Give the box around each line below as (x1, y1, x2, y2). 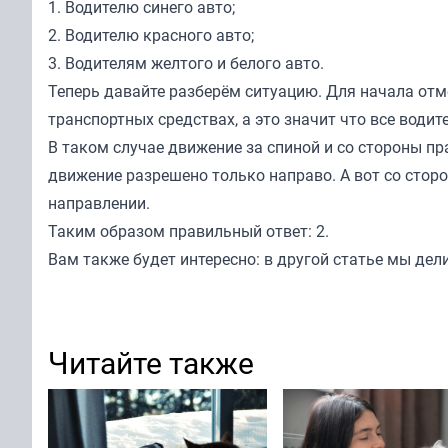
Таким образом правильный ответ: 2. (48, 219, 329, 242)
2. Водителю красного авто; (48, 23, 254, 46)
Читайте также (48, 341, 254, 383)
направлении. (48, 191, 150, 214)
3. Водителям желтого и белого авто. (48, 51, 324, 74)
